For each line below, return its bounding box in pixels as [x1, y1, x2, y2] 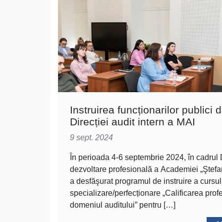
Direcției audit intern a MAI [70, 116, 195, 127]
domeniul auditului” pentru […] [70, 201, 175, 209]
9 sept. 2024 [70, 133, 113, 142]
